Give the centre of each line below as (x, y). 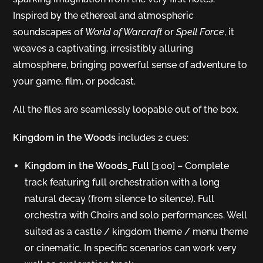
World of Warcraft (125, 32)
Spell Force (199, 32)
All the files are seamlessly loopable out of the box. (126, 110)
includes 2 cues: (152, 138)
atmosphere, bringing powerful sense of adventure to (130, 65)
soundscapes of (49, 32)
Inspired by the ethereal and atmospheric (104, 16)
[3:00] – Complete (189, 166)
